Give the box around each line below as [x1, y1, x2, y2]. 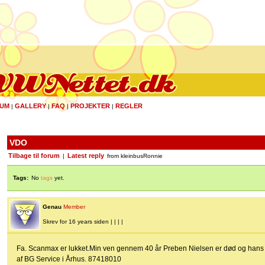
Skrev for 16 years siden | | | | [43, 218, 123, 225]
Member [63, 203, 85, 211]
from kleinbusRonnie [105, 153, 163, 160]
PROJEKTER [70, 102, 110, 109]
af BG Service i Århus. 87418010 [17, 255, 121, 264]
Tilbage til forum [8, 152, 60, 160]
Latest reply [67, 152, 104, 160]
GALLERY [15, 102, 46, 109]
